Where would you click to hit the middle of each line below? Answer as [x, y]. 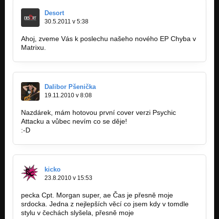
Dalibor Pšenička [70, 87]
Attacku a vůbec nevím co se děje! [74, 121]
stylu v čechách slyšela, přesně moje [77, 212]
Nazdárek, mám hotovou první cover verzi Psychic [99, 112]
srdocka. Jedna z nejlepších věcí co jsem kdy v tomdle [105, 204]
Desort [54, 13]
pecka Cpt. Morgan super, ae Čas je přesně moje [97, 195]
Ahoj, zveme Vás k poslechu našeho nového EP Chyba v [109, 38]
